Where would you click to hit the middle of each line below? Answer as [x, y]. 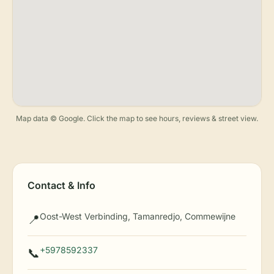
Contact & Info [61, 185]
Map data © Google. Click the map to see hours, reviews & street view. [137, 118]
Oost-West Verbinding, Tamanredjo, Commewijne [138, 216]
